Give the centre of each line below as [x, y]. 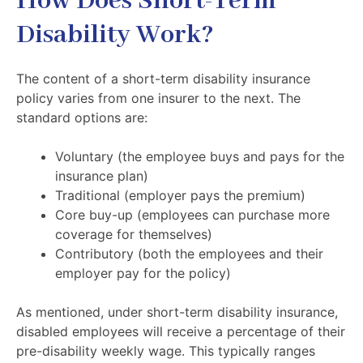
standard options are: [82, 117]
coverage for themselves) [134, 234]
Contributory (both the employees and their [189, 254]
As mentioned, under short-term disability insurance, [177, 312]
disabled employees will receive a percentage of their [181, 331]
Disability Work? [118, 35]
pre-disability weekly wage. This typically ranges [166, 351]
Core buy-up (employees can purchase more [192, 215]
